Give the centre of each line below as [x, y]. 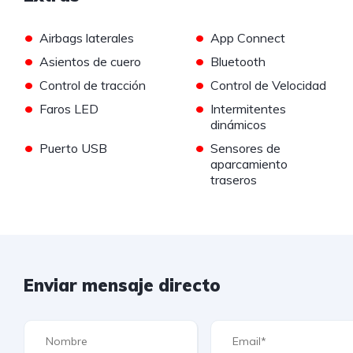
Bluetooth [238, 62]
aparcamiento [249, 164]
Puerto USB [73, 149]
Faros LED [69, 109]
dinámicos [238, 125]
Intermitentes [248, 109]
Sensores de [245, 149]
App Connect [247, 38]
